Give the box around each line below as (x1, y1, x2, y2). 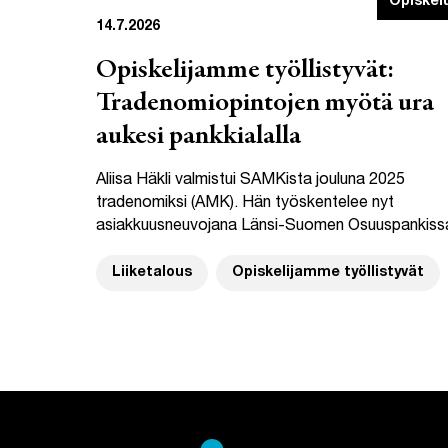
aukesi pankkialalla (96, 122, 301, 151)
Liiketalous (112, 265, 192, 280)
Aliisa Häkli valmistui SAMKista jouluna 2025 (96, 172, 405, 189)
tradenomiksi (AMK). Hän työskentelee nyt (96, 195, 394, 212)
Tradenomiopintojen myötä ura (96, 89, 434, 118)
